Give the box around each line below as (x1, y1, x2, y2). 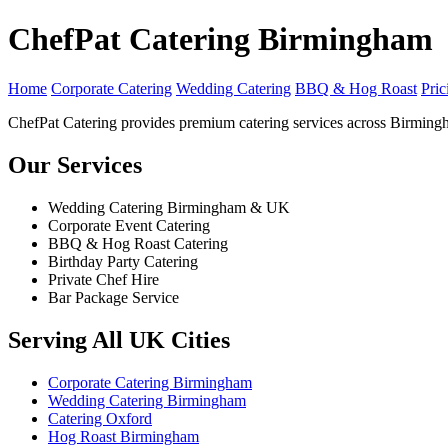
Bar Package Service (48, 288, 179, 306)
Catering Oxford (48, 409, 152, 427)
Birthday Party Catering (48, 252, 198, 270)
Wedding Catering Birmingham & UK (48, 198, 290, 216)
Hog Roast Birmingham (48, 427, 199, 445)
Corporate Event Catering (48, 216, 210, 234)
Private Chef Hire (48, 270, 159, 288)
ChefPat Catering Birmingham (8, 21, 433, 58)
